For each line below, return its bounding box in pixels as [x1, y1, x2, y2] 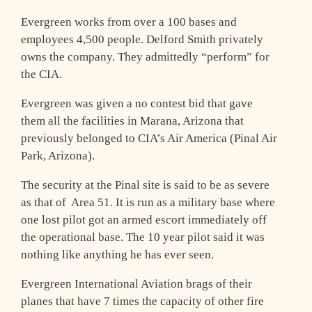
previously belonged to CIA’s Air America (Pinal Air [21, 131, 277, 145]
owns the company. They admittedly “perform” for [21, 49, 270, 63]
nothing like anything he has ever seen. [21, 247, 214, 261]
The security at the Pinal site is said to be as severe [21, 178, 270, 192]
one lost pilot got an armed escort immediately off [21, 212, 267, 226]
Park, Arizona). [21, 148, 95, 162]
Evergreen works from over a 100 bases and [21, 15, 237, 29]
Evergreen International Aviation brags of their [21, 276, 252, 290]
